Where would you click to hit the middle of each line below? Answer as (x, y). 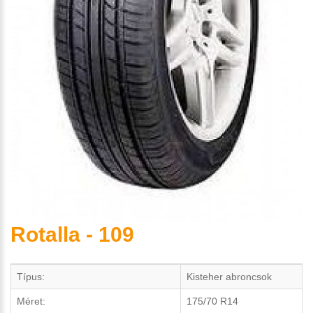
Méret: (31, 301)
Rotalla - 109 (72, 234)
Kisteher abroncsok (229, 276)
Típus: (31, 276)
